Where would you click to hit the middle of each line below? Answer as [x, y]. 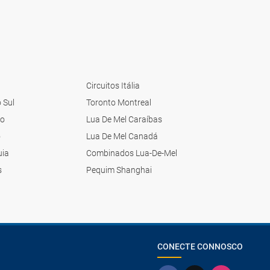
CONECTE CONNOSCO [200, 246]
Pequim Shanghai [119, 170]
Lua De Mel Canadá [122, 136]
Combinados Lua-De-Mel [132, 153]
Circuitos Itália [113, 85]
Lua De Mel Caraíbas [124, 119]
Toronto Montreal [119, 102]
